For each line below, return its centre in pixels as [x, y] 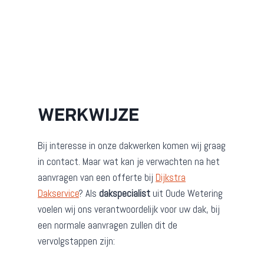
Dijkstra [171, 178]
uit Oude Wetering [187, 194]
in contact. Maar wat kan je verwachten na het [129, 162]
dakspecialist [125, 194]
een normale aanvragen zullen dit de [108, 225]
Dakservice [58, 194]
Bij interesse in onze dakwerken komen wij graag [132, 146]
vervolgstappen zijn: [76, 241]
